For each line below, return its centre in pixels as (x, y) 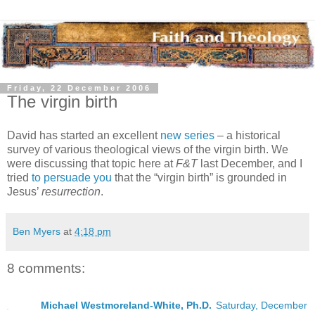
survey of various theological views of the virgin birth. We (148, 150)
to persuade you (72, 178)
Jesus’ (24, 192)
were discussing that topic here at (91, 164)
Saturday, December (262, 305)
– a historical (247, 136)
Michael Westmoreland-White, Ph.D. (126, 305)
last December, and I (250, 164)
